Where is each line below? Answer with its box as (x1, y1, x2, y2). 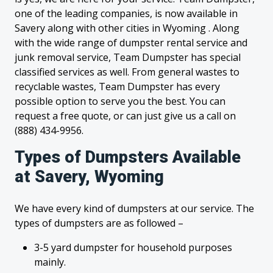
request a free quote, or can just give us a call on (15, 109, 236, 122)
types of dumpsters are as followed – (15, 216, 183, 230)
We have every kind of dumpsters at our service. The (15, 202, 254, 215)
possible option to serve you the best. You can (15, 94, 225, 108)
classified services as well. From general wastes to (15, 65, 239, 79)
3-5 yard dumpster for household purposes (34, 241, 232, 254)
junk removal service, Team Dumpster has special (15, 51, 241, 64)
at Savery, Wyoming (15, 167, 164, 186)
